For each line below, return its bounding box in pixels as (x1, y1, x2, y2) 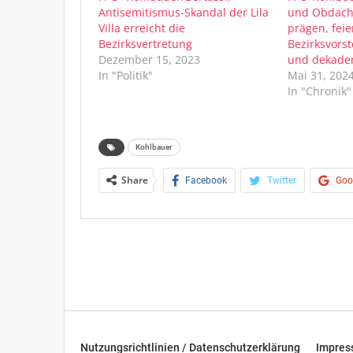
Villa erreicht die (98, 20, 185, 35)
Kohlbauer (136, 142, 173, 151)
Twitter (267, 174, 296, 186)
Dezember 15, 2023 (98, 51, 200, 67)
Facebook (185, 174, 227, 186)
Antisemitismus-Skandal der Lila (98, 4, 269, 20)
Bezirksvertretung (98, 35, 192, 51)
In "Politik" (98, 67, 153, 83)
